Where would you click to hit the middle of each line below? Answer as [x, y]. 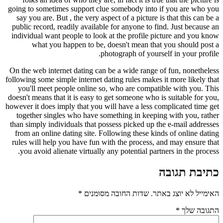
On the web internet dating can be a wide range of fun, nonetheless [114, 70]
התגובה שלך [199, 210]
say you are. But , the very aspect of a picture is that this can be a [118, 17]
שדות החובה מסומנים [115, 193]
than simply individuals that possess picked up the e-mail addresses [114, 124]
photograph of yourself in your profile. [160, 53]
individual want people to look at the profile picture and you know [115, 35]
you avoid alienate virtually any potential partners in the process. [119, 151]
